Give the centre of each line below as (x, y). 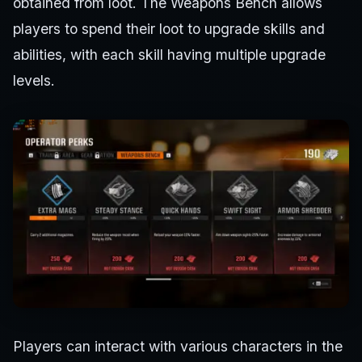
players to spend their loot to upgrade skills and (169, 28)
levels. (34, 80)
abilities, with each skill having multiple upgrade (169, 54)
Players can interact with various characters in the (178, 346)
